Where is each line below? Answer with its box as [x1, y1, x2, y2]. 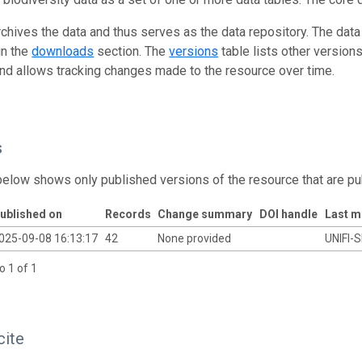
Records [104, 208, 151, 221]
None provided [157, 232, 234, 245]
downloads [32, 44, 95, 59]
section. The [94, 44, 170, 59]
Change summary [157, 208, 252, 221]
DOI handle [259, 208, 318, 221]
